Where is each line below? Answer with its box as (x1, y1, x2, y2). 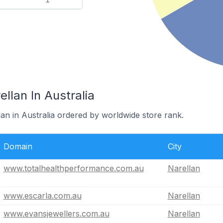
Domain (3, 141, 32, 151)
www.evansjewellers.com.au (3, 209, 110, 219)
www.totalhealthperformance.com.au (3, 163, 144, 173)
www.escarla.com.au (3, 191, 82, 201)
